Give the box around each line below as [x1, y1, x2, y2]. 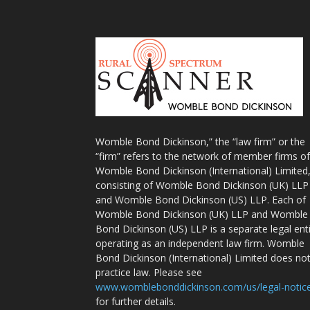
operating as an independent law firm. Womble [95, 237, 304, 250]
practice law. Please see [95, 266, 202, 279]
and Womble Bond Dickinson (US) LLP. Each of [95, 193, 306, 206]
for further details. [95, 295, 176, 308]
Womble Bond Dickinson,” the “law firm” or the [95, 135, 305, 148]
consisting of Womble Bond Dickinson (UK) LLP [95, 179, 309, 192]
